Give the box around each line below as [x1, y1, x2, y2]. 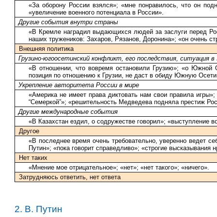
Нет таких [19, 154, 47, 161]
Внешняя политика [19, 45, 74, 52]
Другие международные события [18, 108, 118, 115]
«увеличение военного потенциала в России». [29, 8, 164, 16]
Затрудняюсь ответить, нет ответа [19, 173, 121, 181]
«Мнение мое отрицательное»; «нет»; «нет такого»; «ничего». [29, 163, 209, 171]
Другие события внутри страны [18, 18, 118, 26]
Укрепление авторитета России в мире [18, 81, 139, 89]
